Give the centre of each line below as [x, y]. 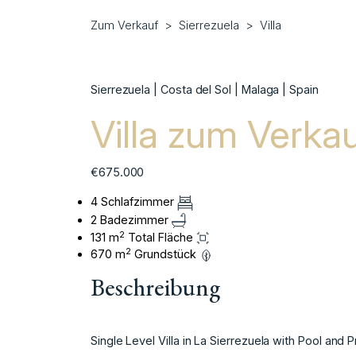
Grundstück [165, 254]
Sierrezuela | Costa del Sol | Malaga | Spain [205, 90]
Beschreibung [155, 288]
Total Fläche [161, 238]
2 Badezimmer [131, 219]
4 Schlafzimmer [134, 202]
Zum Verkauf [124, 25]
